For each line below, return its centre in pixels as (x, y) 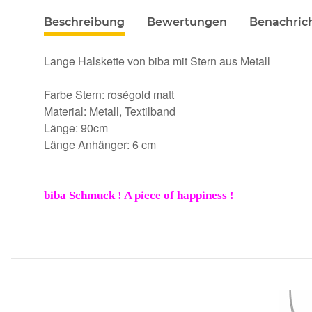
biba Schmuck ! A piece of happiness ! (139, 196)
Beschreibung (84, 22)
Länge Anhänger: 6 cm (100, 145)
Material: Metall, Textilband (110, 111)
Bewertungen (187, 22)
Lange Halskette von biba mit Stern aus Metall (157, 61)
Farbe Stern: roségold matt (109, 95)
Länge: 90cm (76, 128)
